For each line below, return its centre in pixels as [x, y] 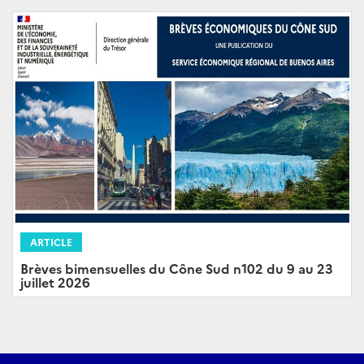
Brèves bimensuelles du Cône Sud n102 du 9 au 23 [177, 269]
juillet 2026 [55, 282]
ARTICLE [51, 242]
